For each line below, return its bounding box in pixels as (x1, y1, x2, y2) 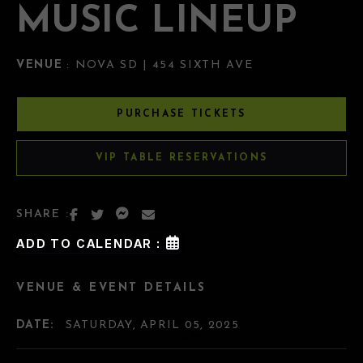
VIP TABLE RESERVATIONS (95, 153, 268, 163)
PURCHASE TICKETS (117, 109, 246, 119)
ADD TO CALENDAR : (16, 237, 161, 250)
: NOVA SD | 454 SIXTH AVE (66, 59, 254, 71)
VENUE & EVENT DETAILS (16, 282, 207, 294)
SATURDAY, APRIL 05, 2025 (65, 319, 239, 331)
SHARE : (16, 207, 70, 220)
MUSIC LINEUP (16, 3, 297, 41)
